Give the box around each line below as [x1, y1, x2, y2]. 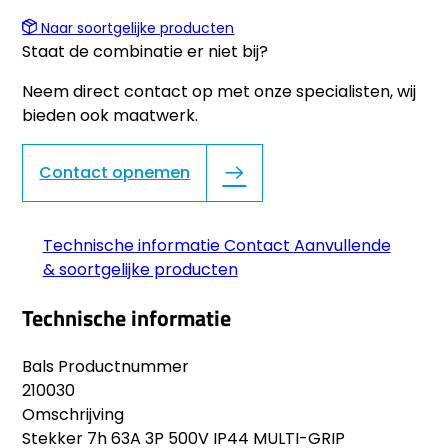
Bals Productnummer [22, 354, 190, 378]
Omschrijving [22, 402, 125, 426]
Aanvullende [293, 234, 391, 258]
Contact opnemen [39, 161, 191, 185]
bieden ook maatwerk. [22, 104, 199, 128]
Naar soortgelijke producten [41, 18, 235, 39]
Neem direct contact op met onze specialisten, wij [22, 80, 417, 104]
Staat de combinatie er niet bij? [22, 40, 269, 64]
